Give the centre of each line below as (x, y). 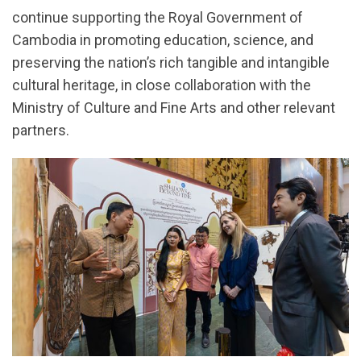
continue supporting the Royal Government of (158, 18)
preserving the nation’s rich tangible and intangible (171, 63)
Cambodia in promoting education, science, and (163, 40)
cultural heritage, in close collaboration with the (162, 85)
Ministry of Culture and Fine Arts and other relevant (174, 108)
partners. (41, 131)
